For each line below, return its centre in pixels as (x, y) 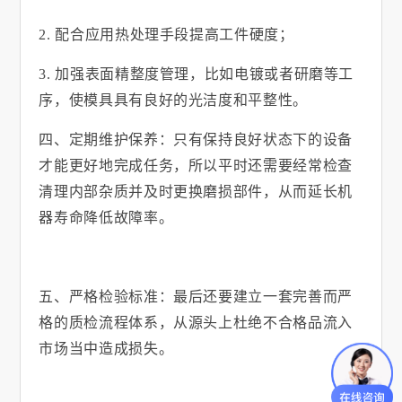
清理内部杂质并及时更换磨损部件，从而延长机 (196, 192)
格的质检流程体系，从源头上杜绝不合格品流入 (196, 323)
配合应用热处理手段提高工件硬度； (175, 35)
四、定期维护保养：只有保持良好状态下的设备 (196, 140)
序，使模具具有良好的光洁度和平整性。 (173, 100)
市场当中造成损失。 (106, 349)
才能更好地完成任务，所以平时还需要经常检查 (196, 166)
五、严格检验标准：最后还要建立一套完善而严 (196, 297)
